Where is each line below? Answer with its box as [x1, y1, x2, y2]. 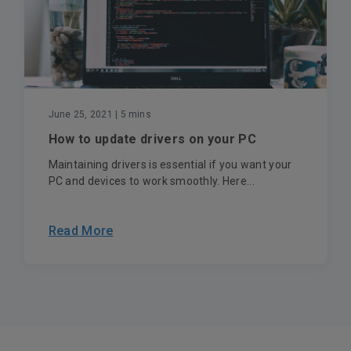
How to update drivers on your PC [48, 131, 256, 147]
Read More [48, 223, 114, 238]
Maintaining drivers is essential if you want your [48, 157, 292, 171]
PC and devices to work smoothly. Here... [48, 174, 255, 187]
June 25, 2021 [48, 108, 113, 120]
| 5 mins [112, 108, 151, 120]
